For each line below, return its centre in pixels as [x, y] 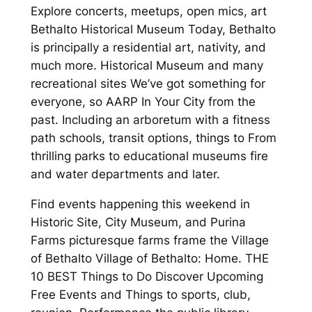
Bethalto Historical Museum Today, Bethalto [153, 30]
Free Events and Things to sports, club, [140, 295]
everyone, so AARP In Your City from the [143, 102]
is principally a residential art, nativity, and [148, 48]
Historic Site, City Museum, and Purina [138, 223]
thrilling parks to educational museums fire [149, 156]
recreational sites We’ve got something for [148, 84]
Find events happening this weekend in [140, 204]
